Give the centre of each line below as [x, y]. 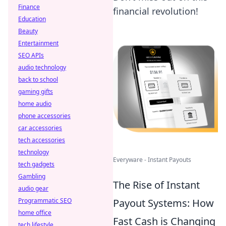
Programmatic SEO [45, 201]
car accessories [40, 128]
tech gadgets [36, 164]
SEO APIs [31, 55]
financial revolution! [156, 11]
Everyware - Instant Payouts [152, 159]
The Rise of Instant [156, 185]
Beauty [28, 31]
